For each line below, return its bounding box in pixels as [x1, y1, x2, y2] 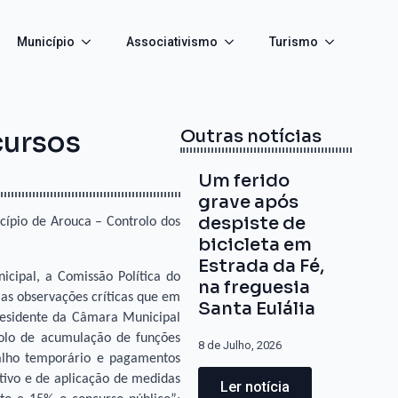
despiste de [198, 212, 306, 235]
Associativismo [126, 35, 218, 49]
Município [17, 35, 75, 49]
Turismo [269, 35, 318, 49]
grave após [198, 191, 299, 213]
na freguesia [198, 276, 311, 298]
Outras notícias [180, 125, 322, 147]
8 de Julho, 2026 [198, 338, 283, 352]
